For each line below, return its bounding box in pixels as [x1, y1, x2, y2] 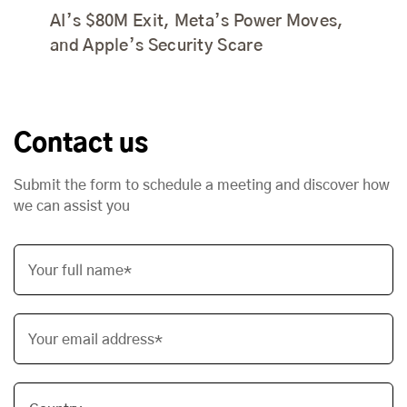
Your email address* [28, 333, 163, 348]
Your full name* [28, 263, 132, 279]
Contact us [14, 132, 148, 158]
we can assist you [14, 199, 130, 214]
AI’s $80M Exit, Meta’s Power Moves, [50, 14, 344, 31]
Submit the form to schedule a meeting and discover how [14, 178, 390, 194]
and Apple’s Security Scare [50, 38, 263, 55]
